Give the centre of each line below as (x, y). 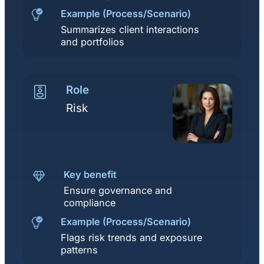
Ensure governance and (118, 190)
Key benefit (90, 174)
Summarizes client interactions (130, 29)
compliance (90, 202)
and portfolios (93, 42)
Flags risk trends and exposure (131, 237)
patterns (79, 250)
